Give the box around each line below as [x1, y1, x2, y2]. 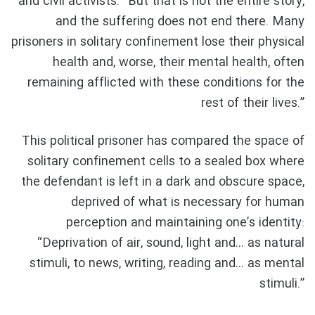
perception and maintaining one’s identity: [66, 213, 304, 233]
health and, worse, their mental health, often [53, 53, 304, 73]
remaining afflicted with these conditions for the [27, 73, 304, 94]
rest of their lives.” [201, 94, 304, 114]
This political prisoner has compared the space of [22, 131, 304, 152]
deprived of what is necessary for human [71, 193, 304, 213]
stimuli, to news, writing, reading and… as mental [30, 254, 304, 274]
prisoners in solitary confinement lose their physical [11, 32, 304, 53]
